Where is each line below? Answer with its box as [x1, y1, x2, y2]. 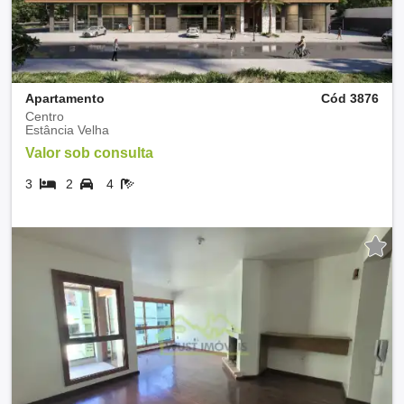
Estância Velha [25, 122, 109, 137]
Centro [25, 108, 64, 124]
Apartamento [25, 90, 105, 106]
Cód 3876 [321, 90, 379, 106]
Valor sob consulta [25, 144, 153, 161]
